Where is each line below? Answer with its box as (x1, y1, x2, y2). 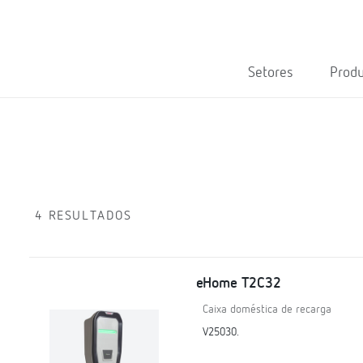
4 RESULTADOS (35, 210, 132, 223)
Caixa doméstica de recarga (202, 304, 331, 316)
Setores (248, 66, 293, 80)
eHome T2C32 (195, 276, 281, 292)
